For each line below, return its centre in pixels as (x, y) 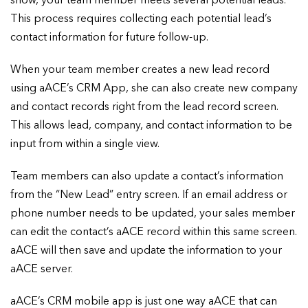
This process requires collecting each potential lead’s (141, 20)
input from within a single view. (85, 145)
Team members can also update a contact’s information (147, 177)
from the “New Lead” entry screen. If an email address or (149, 196)
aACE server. (42, 270)
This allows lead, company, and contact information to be (151, 126)
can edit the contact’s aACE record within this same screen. (154, 233)
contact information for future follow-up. (109, 38)
